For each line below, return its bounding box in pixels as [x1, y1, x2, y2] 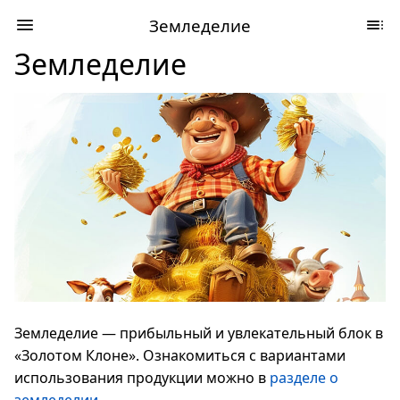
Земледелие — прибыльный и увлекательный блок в [14, 323, 383, 343]
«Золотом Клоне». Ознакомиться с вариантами [14, 346, 346, 365]
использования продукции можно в [14, 368, 270, 387]
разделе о [270, 368, 338, 387]
